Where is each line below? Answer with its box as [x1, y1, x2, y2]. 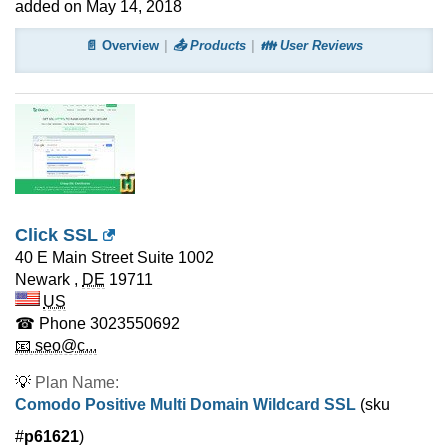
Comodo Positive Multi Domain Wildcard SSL [15, 396, 356, 413]
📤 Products [173, 38, 246, 53]
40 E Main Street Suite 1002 [15, 249, 214, 266]
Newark [15, 271, 70, 288]
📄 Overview [85, 38, 159, 53]
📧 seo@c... [15, 337, 97, 354]
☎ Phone [15, 315, 86, 332]
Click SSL [15, 225, 98, 245]
